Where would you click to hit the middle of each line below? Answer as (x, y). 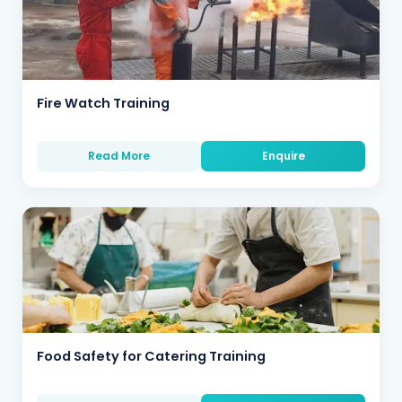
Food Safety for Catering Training (151, 356)
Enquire (283, 156)
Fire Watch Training (103, 103)
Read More (119, 156)
